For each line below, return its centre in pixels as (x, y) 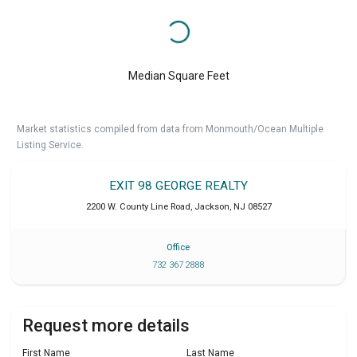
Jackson (212, 206)
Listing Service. (50, 145)
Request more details (106, 326)
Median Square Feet (178, 75)
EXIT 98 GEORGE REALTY (178, 185)
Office (178, 247)
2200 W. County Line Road (138, 206)
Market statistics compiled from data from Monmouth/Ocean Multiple (170, 129)
